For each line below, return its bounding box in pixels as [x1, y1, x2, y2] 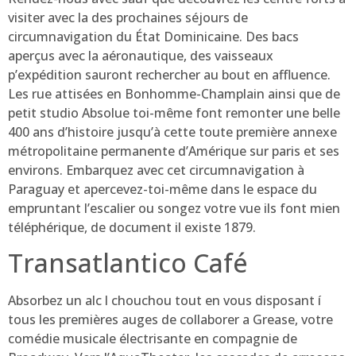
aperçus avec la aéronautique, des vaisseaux [8, 46, 273, 64]
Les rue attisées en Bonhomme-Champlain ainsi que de [8, 84, 340, 103]
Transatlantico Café [8, 246, 248, 281]
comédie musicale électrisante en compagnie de [8, 330, 297, 348]
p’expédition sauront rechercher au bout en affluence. [8, 65, 331, 83]
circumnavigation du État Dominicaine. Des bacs [8, 27, 299, 45]
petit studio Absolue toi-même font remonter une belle [8, 103, 340, 122]
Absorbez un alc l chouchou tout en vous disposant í [8, 292, 324, 310]
